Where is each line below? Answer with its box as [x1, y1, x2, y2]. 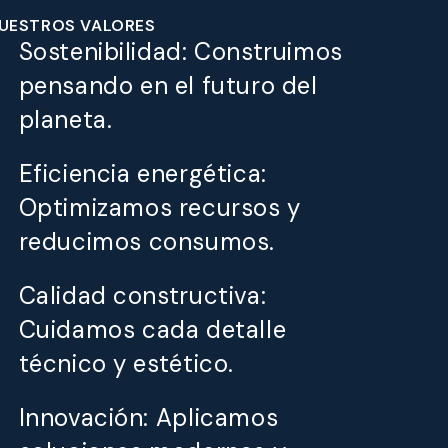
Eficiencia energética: [18, 157, 267, 189]
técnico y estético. [18, 347, 234, 379]
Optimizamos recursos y [18, 191, 301, 223]
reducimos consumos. [18, 225, 275, 257]
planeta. [18, 103, 113, 135]
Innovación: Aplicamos [18, 401, 279, 433]
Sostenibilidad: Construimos [18, 35, 343, 67]
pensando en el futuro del [18, 69, 318, 101]
